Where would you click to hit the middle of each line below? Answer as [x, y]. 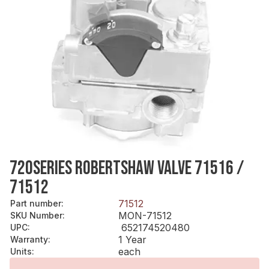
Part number [36, 203]
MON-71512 [145, 215]
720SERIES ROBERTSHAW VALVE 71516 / [127, 168]
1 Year [132, 239]
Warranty [29, 239]
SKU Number [36, 215]
